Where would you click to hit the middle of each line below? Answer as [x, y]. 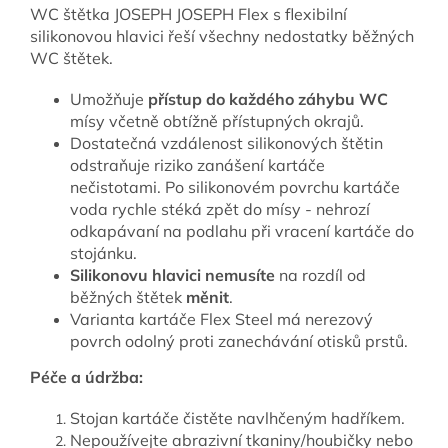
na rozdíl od [320, 275]
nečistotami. [117, 187]
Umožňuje [109, 99]
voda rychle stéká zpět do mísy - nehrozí [220, 209]
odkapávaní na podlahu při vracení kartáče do [242, 231]
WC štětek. [71, 58]
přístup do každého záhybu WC [268, 99]
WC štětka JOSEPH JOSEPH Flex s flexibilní [188, 14]
